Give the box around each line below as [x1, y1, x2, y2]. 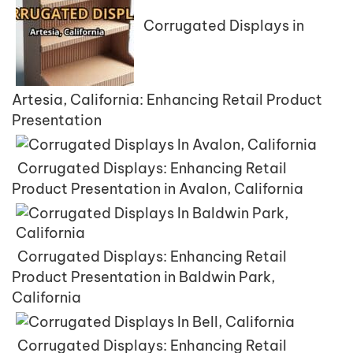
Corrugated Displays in [143, 16, 304, 35]
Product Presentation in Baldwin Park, [12, 267, 275, 286]
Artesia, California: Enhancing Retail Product [12, 90, 322, 109]
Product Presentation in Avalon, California [12, 179, 303, 198]
